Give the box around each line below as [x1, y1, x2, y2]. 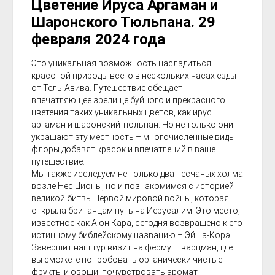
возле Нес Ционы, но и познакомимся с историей [31, 181, 234, 192]
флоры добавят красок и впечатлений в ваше [31, 144, 215, 155]
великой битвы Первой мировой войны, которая [31, 193, 229, 204]
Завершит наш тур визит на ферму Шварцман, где [31, 242, 233, 253]
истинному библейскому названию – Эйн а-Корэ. [31, 230, 232, 241]
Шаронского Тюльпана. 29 [31, 14, 215, 31]
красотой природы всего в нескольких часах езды [31, 71, 236, 81]
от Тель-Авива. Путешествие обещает [31, 83, 182, 93]
